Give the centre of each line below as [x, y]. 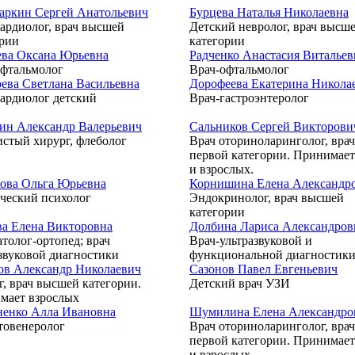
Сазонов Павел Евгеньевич [263, 269]
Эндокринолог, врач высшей [267, 198]
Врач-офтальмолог [239, 69]
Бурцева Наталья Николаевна [269, 12]
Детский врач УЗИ [240, 283]
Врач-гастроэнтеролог [249, 98]
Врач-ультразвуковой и [251, 240]
